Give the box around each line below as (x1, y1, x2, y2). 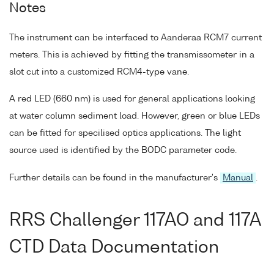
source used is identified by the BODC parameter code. (9, 146, 237, 155)
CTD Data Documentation (9, 239, 219, 256)
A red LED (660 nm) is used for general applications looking (9, 95, 255, 104)
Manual (223, 174, 253, 183)
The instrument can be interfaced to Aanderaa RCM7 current (9, 33, 262, 42)
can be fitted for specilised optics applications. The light (9, 129, 241, 138)
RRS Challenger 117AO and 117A (9, 212, 261, 229)
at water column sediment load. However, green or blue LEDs (9, 112, 260, 121)
